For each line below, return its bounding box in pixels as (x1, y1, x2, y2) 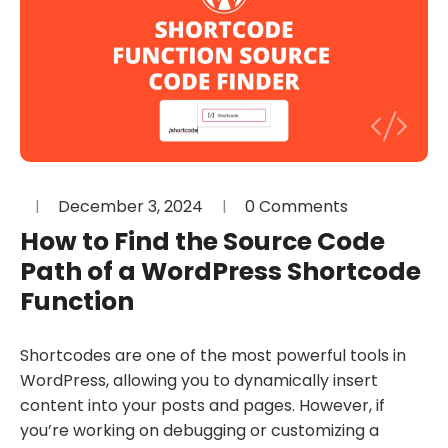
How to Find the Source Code (20, 224, 385, 260)
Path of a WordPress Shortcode (20, 254, 421, 290)
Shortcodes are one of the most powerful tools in (20, 344, 406, 368)
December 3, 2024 (58, 195, 203, 219)
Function (20, 284, 134, 320)
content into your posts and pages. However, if (20, 394, 385, 418)
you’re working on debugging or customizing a (20, 419, 379, 443)
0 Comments (245, 195, 348, 219)
